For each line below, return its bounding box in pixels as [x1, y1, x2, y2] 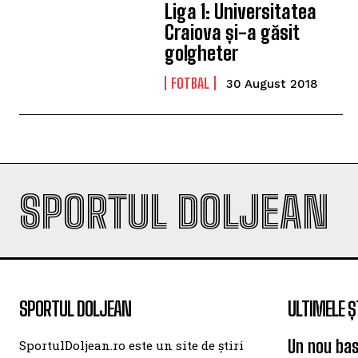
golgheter [165, 42, 239, 66]
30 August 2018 [226, 77, 319, 92]
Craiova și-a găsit [165, 21, 300, 45]
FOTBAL [171, 74, 210, 93]
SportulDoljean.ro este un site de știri [19, 336, 244, 353]
